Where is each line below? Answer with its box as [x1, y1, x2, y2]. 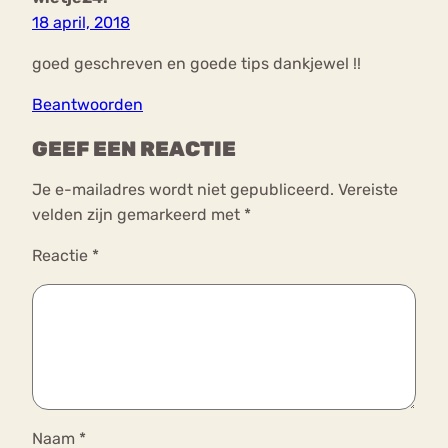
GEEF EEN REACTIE [32, 136, 236, 161]
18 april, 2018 [32, 13, 130, 33]
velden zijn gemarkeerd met [32, 204, 244, 224]
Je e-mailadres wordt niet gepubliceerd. [32, 179, 334, 199]
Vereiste [338, 179, 398, 199]
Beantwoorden [32, 95, 143, 115]
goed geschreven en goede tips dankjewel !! [32, 54, 361, 74]
